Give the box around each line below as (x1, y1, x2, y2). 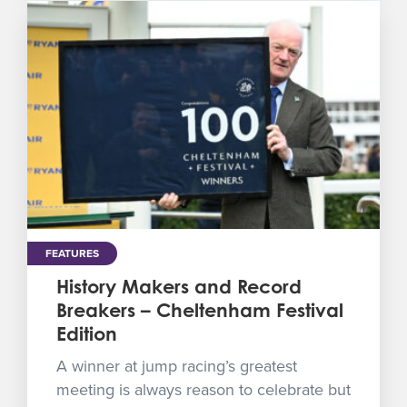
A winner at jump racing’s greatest (56, 355, 297, 376)
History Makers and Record (56, 273, 302, 298)
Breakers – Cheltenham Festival (56, 297, 343, 322)
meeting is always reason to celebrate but (56, 379, 351, 400)
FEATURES (45, 246, 99, 260)
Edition (56, 321, 117, 345)
